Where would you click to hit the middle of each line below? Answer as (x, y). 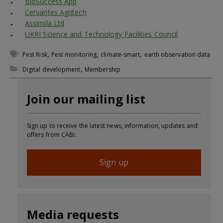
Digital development (52, 69)
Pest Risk (35, 54)
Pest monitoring (74, 54)
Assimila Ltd (45, 23)
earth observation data (177, 54)
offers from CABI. (52, 134)
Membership (103, 69)
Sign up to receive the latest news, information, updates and (112, 125)
